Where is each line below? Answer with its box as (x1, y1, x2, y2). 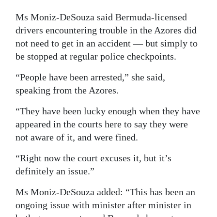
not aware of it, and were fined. (15, 132, 138, 143)
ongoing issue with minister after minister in (15, 200, 191, 211)
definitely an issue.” (15, 166, 94, 177)
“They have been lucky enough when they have (15, 106, 200, 117)
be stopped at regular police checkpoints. (15, 51, 176, 62)
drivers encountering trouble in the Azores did (15, 25, 197, 36)
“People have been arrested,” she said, (15, 72, 165, 83)
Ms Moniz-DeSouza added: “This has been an (15, 186, 195, 198)
